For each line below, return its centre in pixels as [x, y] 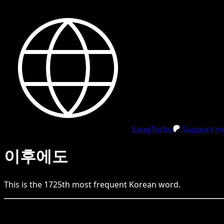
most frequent [99, 184]
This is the [24, 184]
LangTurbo [152, 129]
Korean [143, 184]
